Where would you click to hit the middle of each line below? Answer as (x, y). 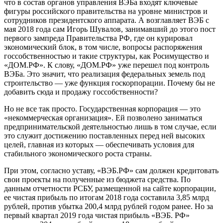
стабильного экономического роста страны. (78, 153)
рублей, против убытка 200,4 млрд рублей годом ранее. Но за (109, 206)
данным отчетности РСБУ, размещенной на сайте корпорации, (110, 188)
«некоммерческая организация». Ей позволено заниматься (103, 117)
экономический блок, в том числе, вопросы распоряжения (103, 47)
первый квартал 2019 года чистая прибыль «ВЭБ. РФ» (97, 215)
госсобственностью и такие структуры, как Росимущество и (107, 56)
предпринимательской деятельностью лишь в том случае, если (110, 126)
